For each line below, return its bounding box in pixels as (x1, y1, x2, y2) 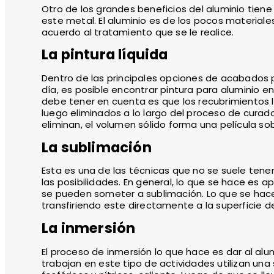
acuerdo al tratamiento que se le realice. (42, 25, 234, 39)
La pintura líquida (42, 45, 171, 65)
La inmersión (42, 218, 139, 239)
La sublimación (42, 137, 152, 157)
